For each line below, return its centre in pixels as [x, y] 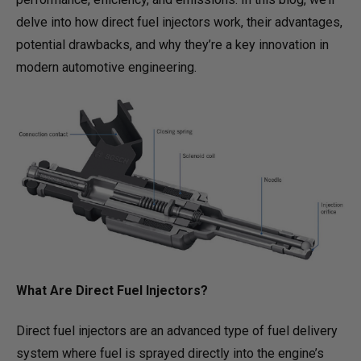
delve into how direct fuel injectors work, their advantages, [179, 22]
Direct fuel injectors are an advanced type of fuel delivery [177, 331]
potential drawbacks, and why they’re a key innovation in [172, 44]
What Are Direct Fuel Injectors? [112, 290]
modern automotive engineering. [106, 67]
